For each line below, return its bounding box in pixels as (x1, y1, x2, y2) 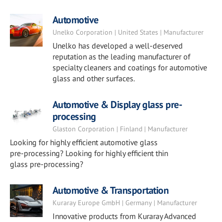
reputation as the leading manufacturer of (52, 52, 190, 61)
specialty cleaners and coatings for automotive (52, 62, 207, 72)
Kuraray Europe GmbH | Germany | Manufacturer (52, 198, 197, 207)
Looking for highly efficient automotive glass (10, 137, 158, 147)
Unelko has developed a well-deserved (52, 41, 183, 51)
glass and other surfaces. (52, 73, 135, 83)
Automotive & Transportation (52, 184, 169, 197)
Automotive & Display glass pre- (52, 98, 182, 111)
